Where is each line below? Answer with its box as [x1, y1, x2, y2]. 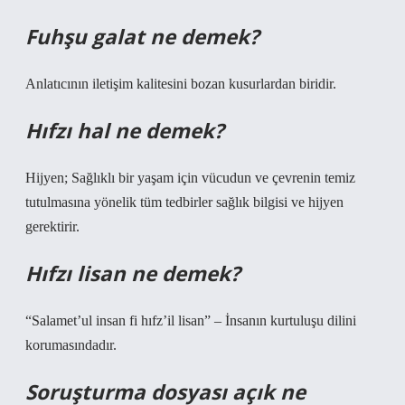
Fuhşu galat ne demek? [25, 23, 259, 51]
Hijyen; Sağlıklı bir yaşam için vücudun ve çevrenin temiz [25, 170, 355, 185]
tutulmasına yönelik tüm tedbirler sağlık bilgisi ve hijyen [25, 194, 344, 210]
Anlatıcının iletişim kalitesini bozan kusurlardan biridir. [25, 76, 336, 91]
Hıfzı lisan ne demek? [25, 259, 240, 287]
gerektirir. [25, 219, 80, 234]
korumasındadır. [25, 337, 117, 353]
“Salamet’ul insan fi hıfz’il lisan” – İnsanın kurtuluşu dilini [25, 313, 356, 328]
